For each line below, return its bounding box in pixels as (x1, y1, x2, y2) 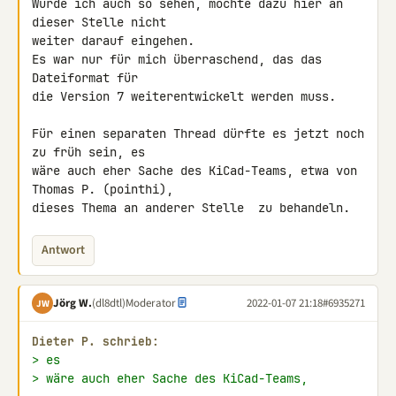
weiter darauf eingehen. (32, 33, 194, 49)
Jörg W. (53, 294, 92, 311)
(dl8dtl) (92, 294, 126, 311)
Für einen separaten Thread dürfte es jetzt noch (32, 126, 364, 141)
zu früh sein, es (32, 144, 145, 160)
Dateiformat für (32, 70, 138, 86)
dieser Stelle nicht (32, 14, 166, 30)
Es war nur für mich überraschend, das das (32, 51, 322, 67)
